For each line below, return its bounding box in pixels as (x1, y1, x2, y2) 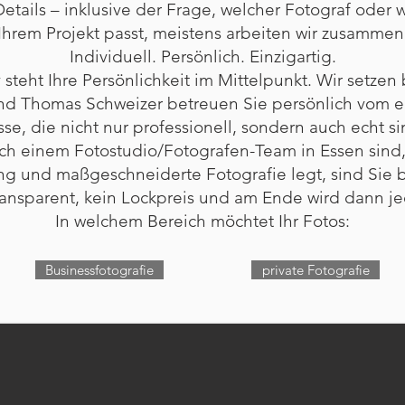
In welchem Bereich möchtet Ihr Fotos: (55, 211, 350, 231)
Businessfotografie (45, 261, 154, 278)
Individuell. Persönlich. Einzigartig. (69, 46, 336, 67)
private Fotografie (261, 261, 370, 278)
